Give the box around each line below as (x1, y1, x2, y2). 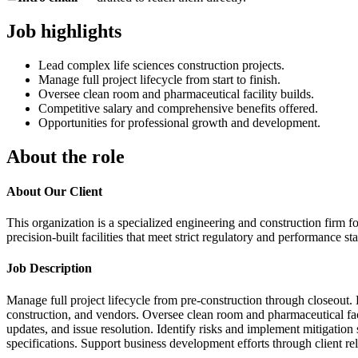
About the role (6, 145, 125, 167)
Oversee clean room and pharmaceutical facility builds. (38, 86, 314, 101)
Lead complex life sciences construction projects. (38, 58, 284, 72)
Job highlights (6, 20, 121, 42)
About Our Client (6, 184, 102, 198)
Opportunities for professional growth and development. (38, 115, 320, 129)
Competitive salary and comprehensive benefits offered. (38, 101, 318, 115)
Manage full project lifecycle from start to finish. (38, 72, 280, 86)
